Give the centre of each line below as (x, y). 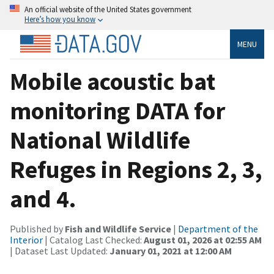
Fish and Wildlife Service (118, 228)
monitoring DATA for (117, 110)
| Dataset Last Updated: (60, 250)
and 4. (43, 198)
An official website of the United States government (108, 9)
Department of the (218, 228)
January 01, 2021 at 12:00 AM (171, 250)
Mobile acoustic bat (113, 81)
